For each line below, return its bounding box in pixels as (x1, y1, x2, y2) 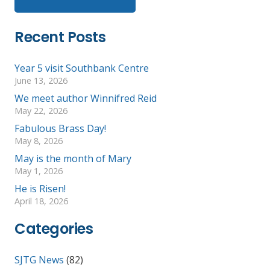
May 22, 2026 (14, 105, 67, 117)
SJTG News (14, 253, 64, 267)
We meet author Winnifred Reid (14, 92, 157, 105)
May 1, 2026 (14, 165, 63, 177)
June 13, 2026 (14, 75, 67, 87)
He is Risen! (14, 182, 66, 196)
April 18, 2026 (14, 195, 68, 207)
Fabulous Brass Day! (14, 122, 106, 136)
